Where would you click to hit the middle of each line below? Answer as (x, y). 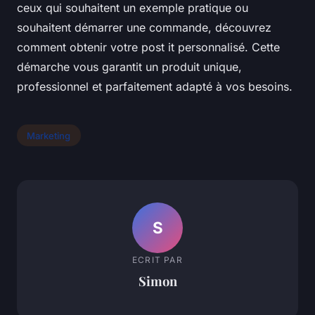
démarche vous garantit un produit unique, (129, 66)
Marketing (49, 135)
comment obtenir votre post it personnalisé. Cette (148, 47)
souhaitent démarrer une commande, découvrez (144, 27)
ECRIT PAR (157, 260)
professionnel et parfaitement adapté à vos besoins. (155, 86)
